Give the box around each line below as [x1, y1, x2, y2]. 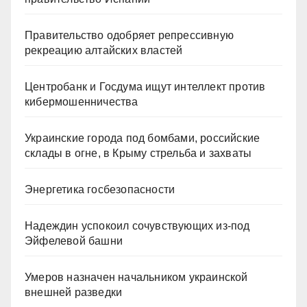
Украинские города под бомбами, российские [25, 132, 260, 144]
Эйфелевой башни [25, 235, 123, 247]
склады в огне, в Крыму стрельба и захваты [25, 147, 252, 159]
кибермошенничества [25, 96, 138, 108]
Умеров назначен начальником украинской [25, 271, 248, 283]
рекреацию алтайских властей [25, 45, 183, 56]
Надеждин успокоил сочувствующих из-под [25, 220, 250, 232]
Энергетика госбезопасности [25, 184, 175, 195]
